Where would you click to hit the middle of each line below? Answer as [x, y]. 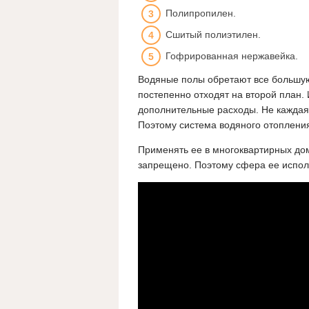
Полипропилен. [201, 13]
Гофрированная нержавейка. [232, 56]
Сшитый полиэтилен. [213, 35]
